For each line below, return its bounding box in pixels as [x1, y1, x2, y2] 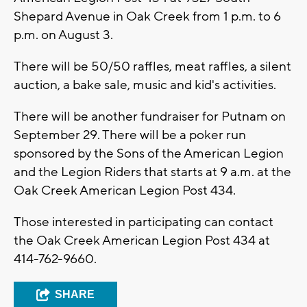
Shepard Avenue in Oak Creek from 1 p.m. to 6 [14, 8, 281, 25]
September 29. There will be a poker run [14, 126, 246, 143]
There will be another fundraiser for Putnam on [14, 108, 286, 125]
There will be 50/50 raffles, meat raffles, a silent [14, 58, 291, 75]
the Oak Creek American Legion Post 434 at [14, 232, 270, 249]
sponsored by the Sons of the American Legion [14, 145, 284, 162]
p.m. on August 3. [14, 26, 113, 43]
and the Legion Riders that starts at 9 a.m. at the [14, 163, 291, 180]
